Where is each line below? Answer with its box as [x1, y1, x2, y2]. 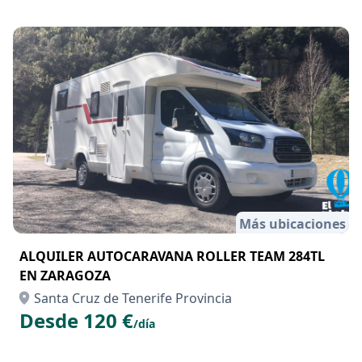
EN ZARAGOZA [19, 267, 111, 284]
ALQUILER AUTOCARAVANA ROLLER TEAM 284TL [19, 247, 325, 265]
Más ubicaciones [239, 215, 346, 233]
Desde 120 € [19, 307, 133, 334]
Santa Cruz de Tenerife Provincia [34, 289, 232, 307]
